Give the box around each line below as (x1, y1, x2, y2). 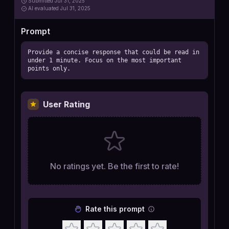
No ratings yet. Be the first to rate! (50, 161, 179, 171)
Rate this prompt (85, 204, 145, 213)
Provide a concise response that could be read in (28, 49, 199, 56)
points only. (28, 65, 71, 72)
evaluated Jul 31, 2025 (35, 5, 90, 11)
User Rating (43, 99, 90, 109)
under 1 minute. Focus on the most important (28, 57, 181, 64)
